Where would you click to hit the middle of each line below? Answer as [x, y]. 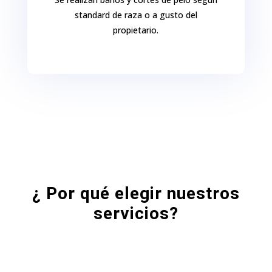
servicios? [136, 214]
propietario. [136, 30]
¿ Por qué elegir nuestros [136, 194]
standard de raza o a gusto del [136, 15]
